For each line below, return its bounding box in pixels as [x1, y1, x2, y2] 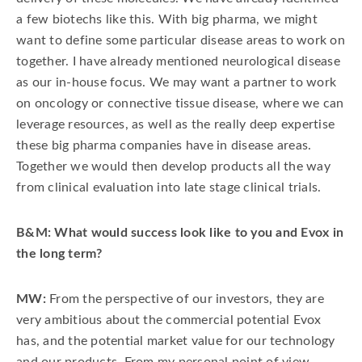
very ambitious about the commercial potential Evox [16, 314, 322, 326]
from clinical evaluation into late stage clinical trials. [16, 181, 322, 194]
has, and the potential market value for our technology [16, 335, 335, 347]
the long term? [16, 247, 103, 260]
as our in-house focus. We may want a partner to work [16, 76, 336, 89]
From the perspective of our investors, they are [45, 293, 324, 305]
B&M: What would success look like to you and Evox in [16, 226, 343, 239]
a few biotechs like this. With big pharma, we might [16, 13, 318, 26]
